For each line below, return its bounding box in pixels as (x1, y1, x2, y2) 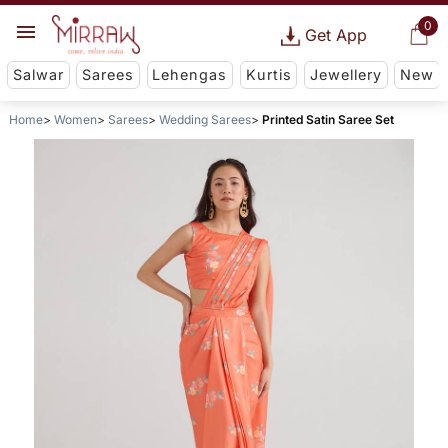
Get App (304, 25, 367, 45)
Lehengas (152, 66, 228, 84)
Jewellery (309, 66, 382, 84)
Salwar (12, 66, 64, 84)
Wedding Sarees (158, 112, 251, 128)
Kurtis (245, 66, 292, 84)
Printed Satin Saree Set (261, 112, 394, 128)
